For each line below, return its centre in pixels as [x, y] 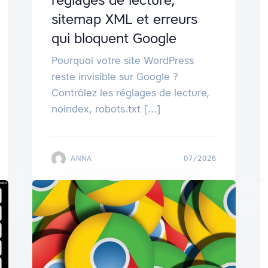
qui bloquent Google [114, 39]
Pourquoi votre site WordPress [122, 61]
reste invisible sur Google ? [115, 77]
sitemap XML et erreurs [124, 19]
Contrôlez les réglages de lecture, [130, 93]
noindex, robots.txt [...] [106, 109]
